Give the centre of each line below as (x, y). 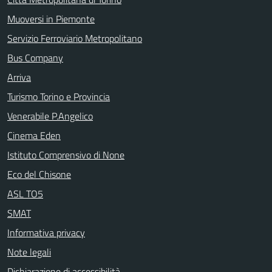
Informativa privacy (46, 232)
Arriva (19, 77)
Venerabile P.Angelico (50, 116)
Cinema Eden (34, 135)
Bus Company (35, 57)
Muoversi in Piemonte (51, 19)
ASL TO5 (25, 193)
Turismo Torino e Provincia (59, 96)
